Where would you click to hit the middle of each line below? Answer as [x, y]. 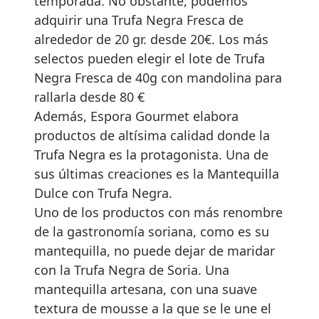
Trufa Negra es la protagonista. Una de [151, 154]
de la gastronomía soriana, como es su [152, 231]
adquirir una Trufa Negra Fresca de [139, 20]
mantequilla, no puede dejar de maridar [155, 250]
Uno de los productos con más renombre [158, 212]
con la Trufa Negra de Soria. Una [132, 270]
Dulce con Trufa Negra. [103, 193]
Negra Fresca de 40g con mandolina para [158, 77]
